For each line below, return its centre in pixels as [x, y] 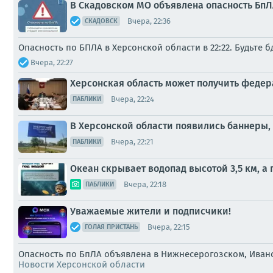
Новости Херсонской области [82, 264]
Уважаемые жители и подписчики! [151, 211]
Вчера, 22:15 [169, 227]
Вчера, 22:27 [52, 62]
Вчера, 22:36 [149, 21]
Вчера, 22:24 [133, 99]
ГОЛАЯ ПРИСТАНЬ [111, 227]
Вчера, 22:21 [132, 141]
